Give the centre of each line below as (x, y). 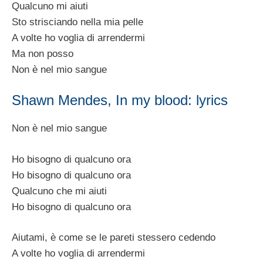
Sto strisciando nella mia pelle (77, 22)
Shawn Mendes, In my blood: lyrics (120, 100)
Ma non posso (43, 53)
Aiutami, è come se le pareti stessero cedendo (114, 238)
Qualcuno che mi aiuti (59, 191)
